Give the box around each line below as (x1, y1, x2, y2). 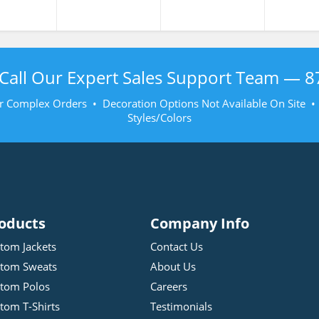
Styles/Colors (127, 110, 192, 125)
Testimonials (150, 299, 212, 313)
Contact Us (150, 239, 203, 253)
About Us (150, 259, 196, 273)
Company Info (150, 214, 249, 233)
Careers (150, 279, 187, 293)
